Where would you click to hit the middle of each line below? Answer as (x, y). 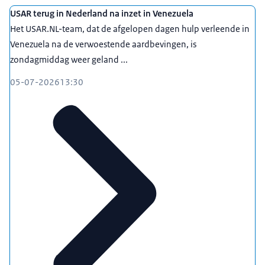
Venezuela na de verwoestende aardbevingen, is (103, 44)
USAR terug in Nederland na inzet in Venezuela (102, 14)
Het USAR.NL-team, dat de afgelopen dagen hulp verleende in (130, 29)
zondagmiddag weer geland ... (69, 60)
